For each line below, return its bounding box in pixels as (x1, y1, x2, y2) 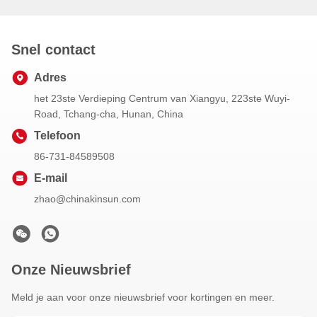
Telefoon (34, 129, 81, 142)
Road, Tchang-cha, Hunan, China (34, 108, 183, 120)
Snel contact (11, 42, 96, 58)
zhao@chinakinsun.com (34, 193, 141, 205)
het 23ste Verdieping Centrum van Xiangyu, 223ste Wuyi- (34, 93, 290, 105)
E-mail (34, 172, 67, 185)
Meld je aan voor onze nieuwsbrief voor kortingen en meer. (11, 292, 275, 304)
